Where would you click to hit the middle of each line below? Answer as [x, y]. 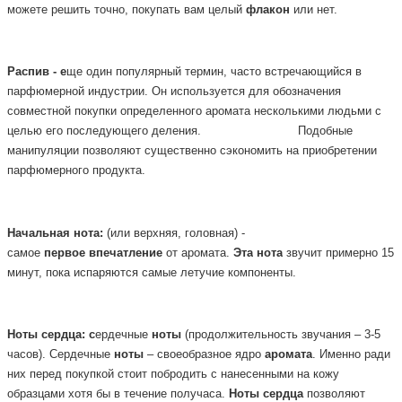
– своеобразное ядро [204, 354]
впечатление [126, 253]
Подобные [325, 131]
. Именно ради [351, 354]
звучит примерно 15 [338, 253]
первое [65, 253]
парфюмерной [46, 92]
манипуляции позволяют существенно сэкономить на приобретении [192, 151]
